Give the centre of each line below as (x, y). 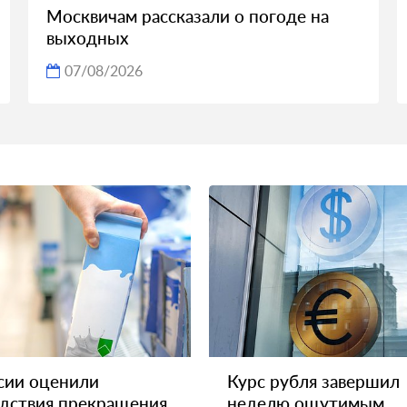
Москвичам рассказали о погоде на (187, 16)
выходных (87, 38)
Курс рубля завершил (313, 381)
